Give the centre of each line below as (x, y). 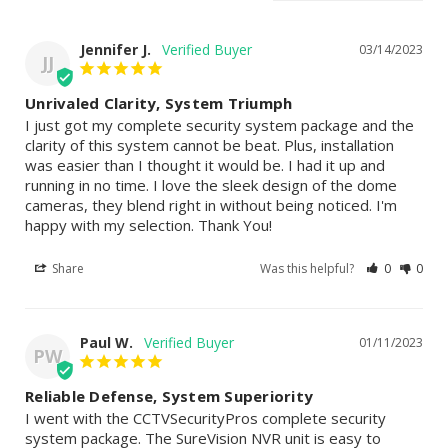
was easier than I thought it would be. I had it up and (205, 165)
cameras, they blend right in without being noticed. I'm (211, 205)
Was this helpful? (309, 269)
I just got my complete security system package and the (219, 125)
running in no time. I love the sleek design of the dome (211, 185)
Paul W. (106, 343)
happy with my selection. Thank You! (148, 225)
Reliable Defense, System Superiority (169, 396)
